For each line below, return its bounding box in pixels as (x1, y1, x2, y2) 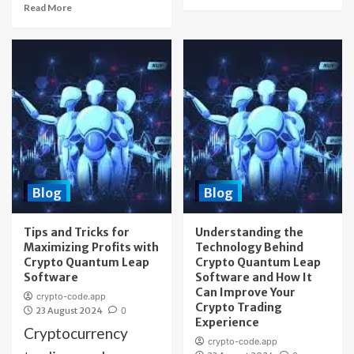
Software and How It (194, 270, 312, 284)
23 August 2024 (36, 305, 103, 316)
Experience (194, 315, 259, 330)
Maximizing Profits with (24, 240, 159, 254)
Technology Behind (194, 240, 303, 254)
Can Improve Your (194, 285, 296, 299)
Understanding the (194, 225, 303, 239)
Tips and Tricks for (24, 225, 130, 239)
